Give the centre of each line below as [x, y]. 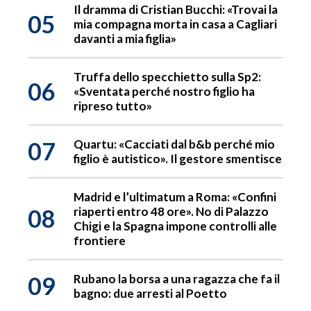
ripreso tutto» [113, 106]
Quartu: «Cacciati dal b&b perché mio [174, 144]
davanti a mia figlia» [125, 39]
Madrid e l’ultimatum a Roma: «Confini [175, 197]
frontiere [100, 241]
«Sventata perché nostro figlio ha [164, 92]
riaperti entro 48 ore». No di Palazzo [171, 212]
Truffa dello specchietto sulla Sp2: [167, 77]
